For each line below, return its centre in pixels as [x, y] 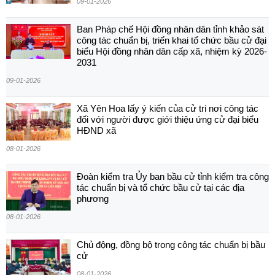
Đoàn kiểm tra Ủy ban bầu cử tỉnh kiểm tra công [173, 177]
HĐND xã [96, 131]
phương [93, 199]
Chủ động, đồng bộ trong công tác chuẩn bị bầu [171, 245]
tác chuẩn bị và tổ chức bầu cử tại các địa [161, 188]
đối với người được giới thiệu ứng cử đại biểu [168, 120]
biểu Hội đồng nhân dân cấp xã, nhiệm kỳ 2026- [172, 52]
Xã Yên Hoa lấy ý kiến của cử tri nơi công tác [168, 109]
